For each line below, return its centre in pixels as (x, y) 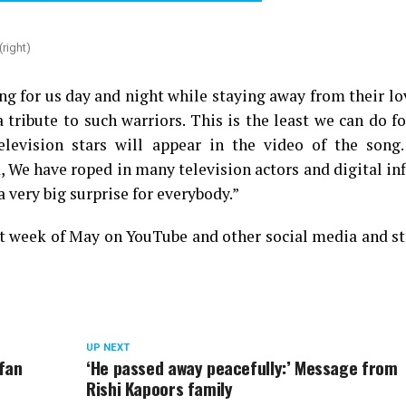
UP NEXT (108, 348)
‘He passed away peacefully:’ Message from (242, 367)
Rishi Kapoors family (159, 388)
